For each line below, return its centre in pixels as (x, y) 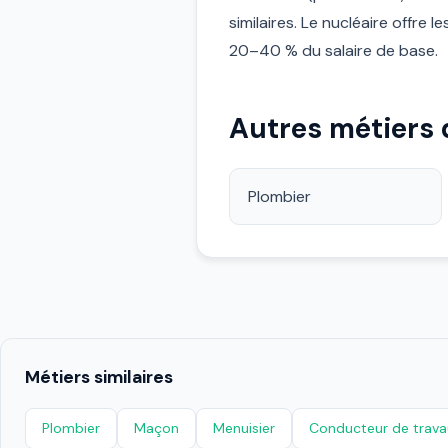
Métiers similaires (99, 377)
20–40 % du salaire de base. (333, 50)
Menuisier (244, 428)
